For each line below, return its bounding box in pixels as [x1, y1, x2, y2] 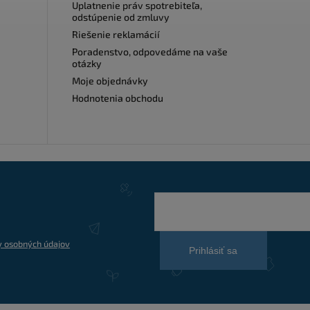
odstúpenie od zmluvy [71, 11, 170, 24]
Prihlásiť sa [189, 245, 237, 257]
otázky [71, 57, 102, 70]
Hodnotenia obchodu [71, 92, 163, 104]
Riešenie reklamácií [71, 28, 160, 41]
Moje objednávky [71, 75, 148, 87]
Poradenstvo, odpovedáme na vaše [71, 46, 228, 58]
